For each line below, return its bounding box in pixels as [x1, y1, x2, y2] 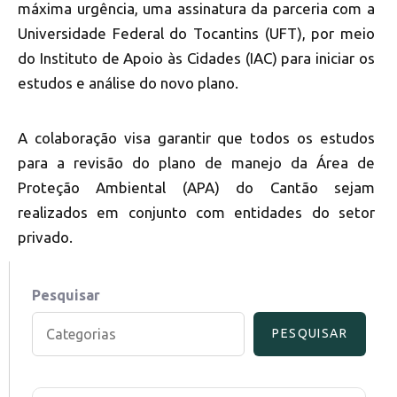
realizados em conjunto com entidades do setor [18, 203, 375, 221]
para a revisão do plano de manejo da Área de [18, 153, 375, 171]
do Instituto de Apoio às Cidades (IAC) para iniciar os [18, 49, 375, 66]
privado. [18, 228, 73, 245]
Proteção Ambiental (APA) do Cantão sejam [18, 178, 375, 196]
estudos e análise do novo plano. [18, 74, 238, 91]
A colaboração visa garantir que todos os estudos [18, 128, 375, 146]
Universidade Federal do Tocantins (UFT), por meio [18, 24, 375, 42]
